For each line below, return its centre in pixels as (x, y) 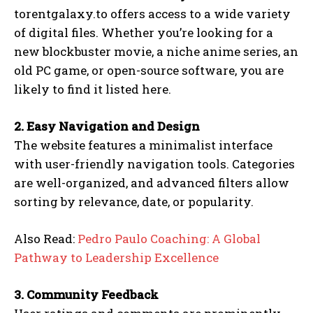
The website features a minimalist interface (143, 145)
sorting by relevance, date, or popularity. (134, 201)
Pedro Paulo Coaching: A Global (169, 238)
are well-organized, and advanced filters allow (152, 182)
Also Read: (46, 238)
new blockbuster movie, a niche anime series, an (156, 51)
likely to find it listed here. (93, 89)
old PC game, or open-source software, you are (149, 70)
